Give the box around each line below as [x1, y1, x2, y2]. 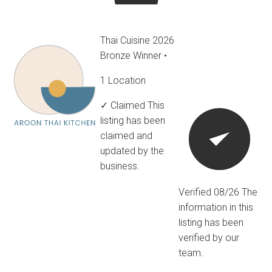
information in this [178, 201, 253, 213]
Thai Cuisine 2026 [100, 35, 174, 47]
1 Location [100, 75, 146, 87]
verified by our [178, 231, 239, 243]
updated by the [100, 145, 164, 157]
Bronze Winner [100, 50, 164, 62]
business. [100, 160, 140, 172]
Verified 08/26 [178, 186, 242, 198]
